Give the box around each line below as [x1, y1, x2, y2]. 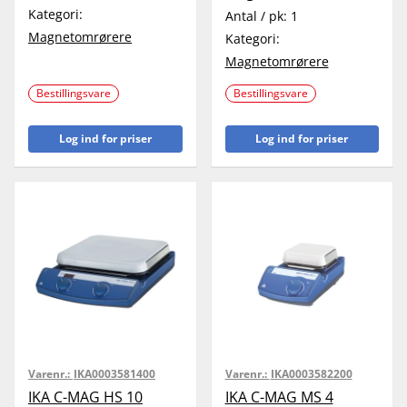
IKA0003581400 [74, 366, 155, 382]
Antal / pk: [224, 6, 291, 25]
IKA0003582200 [270, 366, 352, 382]
